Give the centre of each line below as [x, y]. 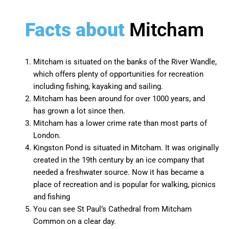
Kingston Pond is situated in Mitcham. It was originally [126, 148]
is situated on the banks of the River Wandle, [141, 62]
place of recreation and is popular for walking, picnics [124, 185]
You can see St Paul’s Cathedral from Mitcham [112, 209]
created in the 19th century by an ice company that [119, 160]
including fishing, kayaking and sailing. [98, 87]
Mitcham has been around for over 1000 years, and [119, 99]
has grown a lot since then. [79, 111]
